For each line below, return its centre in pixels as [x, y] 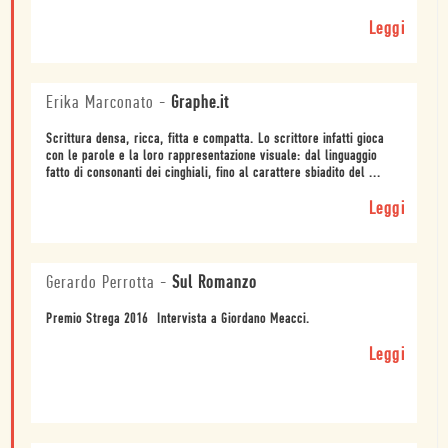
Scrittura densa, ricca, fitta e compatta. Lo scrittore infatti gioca [215, 139]
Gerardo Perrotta [100, 283]
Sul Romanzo [214, 283]
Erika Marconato [100, 103]
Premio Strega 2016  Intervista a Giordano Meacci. [178, 319]
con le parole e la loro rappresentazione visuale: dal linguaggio [211, 156]
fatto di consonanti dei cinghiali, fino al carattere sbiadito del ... [213, 173]
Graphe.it [200, 103]
